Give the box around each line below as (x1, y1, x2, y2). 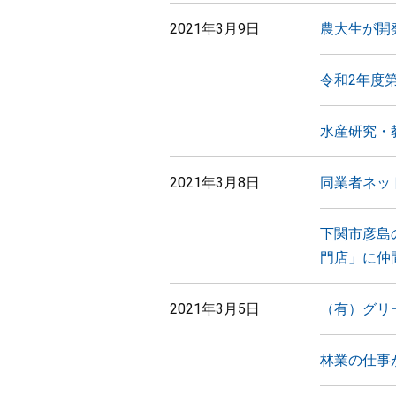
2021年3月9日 (170, 20, 260, 37)
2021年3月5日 (170, 301, 260, 317)
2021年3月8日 (170, 174, 260, 191)
